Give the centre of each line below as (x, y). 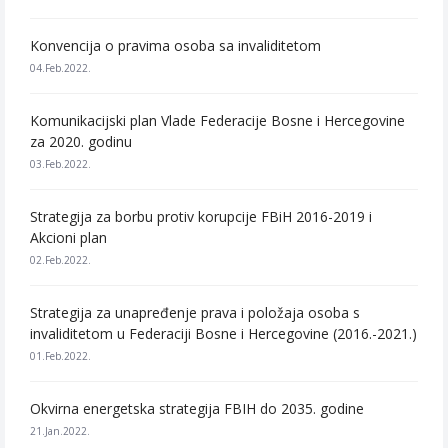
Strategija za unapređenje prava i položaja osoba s (195, 312)
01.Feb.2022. (60, 356)
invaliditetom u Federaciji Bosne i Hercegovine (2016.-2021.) (223, 333)
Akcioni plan (68, 237)
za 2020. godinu (81, 141)
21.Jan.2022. (60, 431)
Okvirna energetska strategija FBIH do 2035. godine (197, 408)
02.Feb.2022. (60, 260)
